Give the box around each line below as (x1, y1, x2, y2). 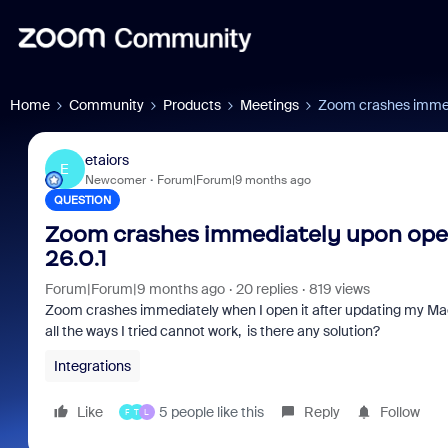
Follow (379, 403, 420, 421)
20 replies (235, 280, 298, 298)
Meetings (240, 96, 299, 114)
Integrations (53, 357, 131, 375)
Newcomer (84, 171, 146, 188)
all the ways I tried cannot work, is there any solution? (44, 322, 380, 340)
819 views (308, 280, 370, 298)
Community (69, 96, 144, 114)
